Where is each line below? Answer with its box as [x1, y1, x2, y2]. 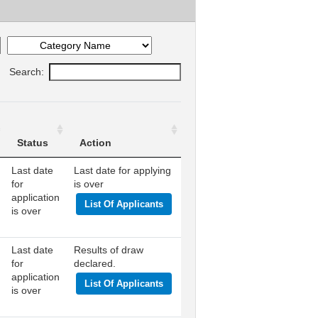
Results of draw [74, 244, 143, 256]
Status [17, 137, 48, 148]
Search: [9, 66, 44, 77]
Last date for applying [74, 165, 171, 176]
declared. [74, 258, 116, 269]
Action [79, 137, 111, 148]
